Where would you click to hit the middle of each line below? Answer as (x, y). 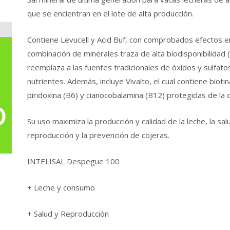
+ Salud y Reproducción (68, 214)
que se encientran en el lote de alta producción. (110, 13)
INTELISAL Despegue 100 (73, 161)
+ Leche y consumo (61, 187)
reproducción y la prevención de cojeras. (98, 135)
